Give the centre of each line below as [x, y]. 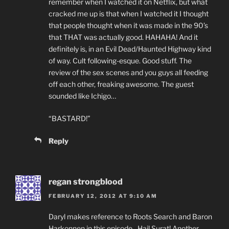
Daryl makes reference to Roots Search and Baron [130, 217]
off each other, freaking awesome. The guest [121, 84]
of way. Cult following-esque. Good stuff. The [120, 60]
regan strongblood [86, 181]
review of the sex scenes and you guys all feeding [128, 72]
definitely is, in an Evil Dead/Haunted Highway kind [130, 49]
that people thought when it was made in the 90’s [128, 25]
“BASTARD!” [70, 118]
